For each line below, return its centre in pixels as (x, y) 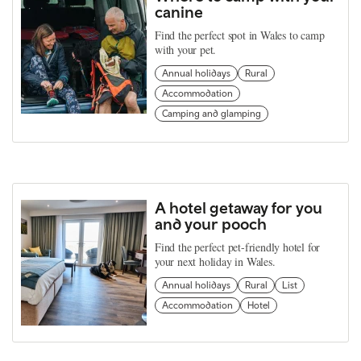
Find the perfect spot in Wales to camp (240, 35)
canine (179, 11)
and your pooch (211, 223)
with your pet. (186, 49)
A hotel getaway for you (239, 207)
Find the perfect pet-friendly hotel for (238, 247)
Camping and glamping (212, 113)
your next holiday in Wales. (215, 261)
